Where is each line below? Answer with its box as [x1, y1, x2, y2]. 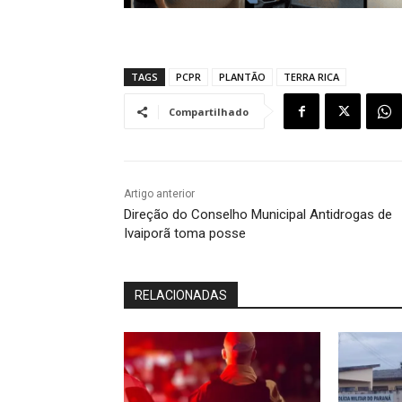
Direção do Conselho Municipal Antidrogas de [124, 206, 392, 223]
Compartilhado [169, 105, 249, 119]
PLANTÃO [219, 70, 266, 84]
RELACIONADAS [135, 288, 227, 303]
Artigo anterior [124, 188, 195, 201]
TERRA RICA [284, 70, 339, 84]
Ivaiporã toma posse [124, 225, 246, 242]
